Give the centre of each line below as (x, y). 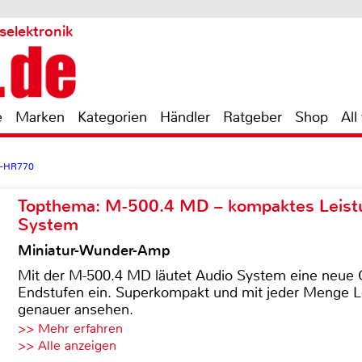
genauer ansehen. (76, 309)
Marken (40, 117)
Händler (185, 117)
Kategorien (112, 117)
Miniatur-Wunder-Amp (94, 250)
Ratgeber (253, 117)
